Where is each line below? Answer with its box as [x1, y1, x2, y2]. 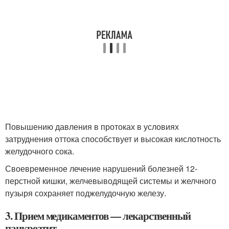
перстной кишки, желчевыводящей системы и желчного [5, 175, 216, 187]
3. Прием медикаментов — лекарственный [5, 208, 191, 223]
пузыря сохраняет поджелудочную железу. [5, 187, 166, 199]
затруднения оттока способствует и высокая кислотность [5, 133, 221, 145]
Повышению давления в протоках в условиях [5, 121, 179, 132]
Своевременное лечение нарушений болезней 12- [5, 163, 197, 174]
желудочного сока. [5, 145, 74, 157]
